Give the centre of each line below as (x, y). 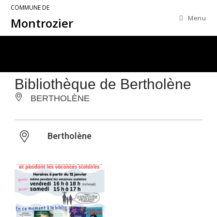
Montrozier (42, 23)
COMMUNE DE (30, 8)
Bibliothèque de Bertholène (103, 84)
